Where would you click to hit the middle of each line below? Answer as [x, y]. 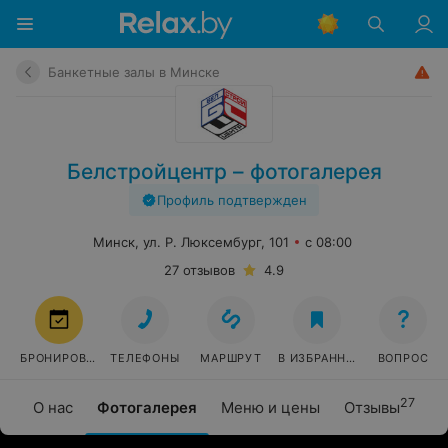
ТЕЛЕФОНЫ [145, 358]
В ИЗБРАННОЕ [320, 358]
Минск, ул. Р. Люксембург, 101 [190, 242]
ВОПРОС [403, 358]
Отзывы [372, 407]
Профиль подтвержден [232, 200]
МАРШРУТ [231, 358]
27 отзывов [199, 270]
